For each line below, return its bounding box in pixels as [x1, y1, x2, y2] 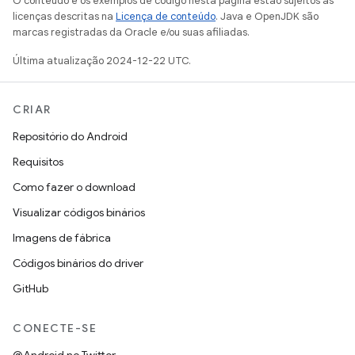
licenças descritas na [13, 10, 116, 23]
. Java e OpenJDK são [216, 10, 319, 23]
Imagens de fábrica [13, 231, 111, 245]
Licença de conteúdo [116, 10, 216, 23]
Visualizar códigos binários [13, 205, 145, 219]
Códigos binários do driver [13, 256, 143, 270]
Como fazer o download [13, 180, 136, 194]
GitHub [13, 281, 48, 296]
